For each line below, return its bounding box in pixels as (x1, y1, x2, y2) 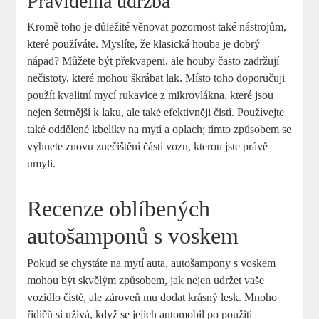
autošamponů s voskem (27, 222, 239, 249)
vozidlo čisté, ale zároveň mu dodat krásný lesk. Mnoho (27, 291, 278, 303)
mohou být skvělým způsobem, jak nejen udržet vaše (27, 273, 265, 286)
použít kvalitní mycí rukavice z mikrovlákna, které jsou (27, 88, 274, 101)
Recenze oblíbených (27, 195, 211, 221)
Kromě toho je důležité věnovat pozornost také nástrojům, (27, 20, 287, 33)
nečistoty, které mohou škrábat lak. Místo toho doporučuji (27, 71, 286, 84)
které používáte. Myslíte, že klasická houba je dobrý (27, 37, 261, 50)
